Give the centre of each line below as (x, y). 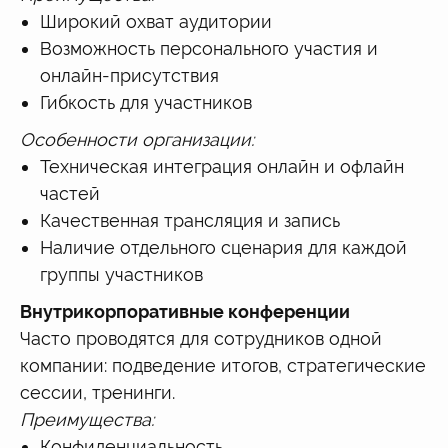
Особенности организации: (137, 139)
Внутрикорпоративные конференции (185, 311)
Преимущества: (87, 419)
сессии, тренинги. (97, 392)
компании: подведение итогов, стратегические (223, 365)
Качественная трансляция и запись (190, 220)
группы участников (121, 274)
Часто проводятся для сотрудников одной (201, 338)
